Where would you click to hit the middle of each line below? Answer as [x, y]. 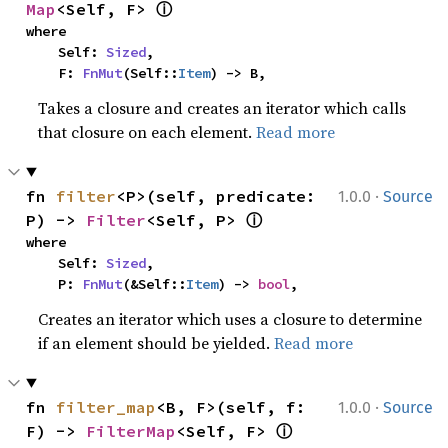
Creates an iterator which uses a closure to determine [230, 318]
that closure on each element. [147, 131]
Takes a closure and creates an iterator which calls [222, 107]
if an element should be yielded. [156, 342]
